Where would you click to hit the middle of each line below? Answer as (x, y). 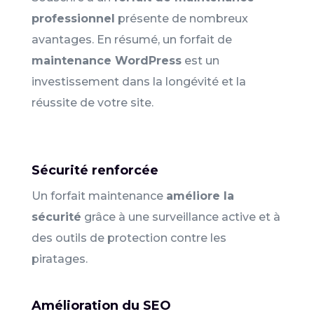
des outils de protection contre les (129, 238)
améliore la (200, 196)
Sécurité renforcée (95, 170)
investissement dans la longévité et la (138, 81)
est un (200, 60)
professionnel (73, 18)
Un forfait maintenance (98, 196)
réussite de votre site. (92, 102)
